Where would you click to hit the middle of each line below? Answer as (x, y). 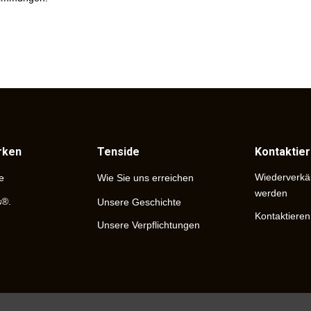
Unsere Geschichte (140, 202)
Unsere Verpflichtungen (149, 225)
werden (271, 193)
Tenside (119, 152)
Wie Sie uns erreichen (146, 177)
